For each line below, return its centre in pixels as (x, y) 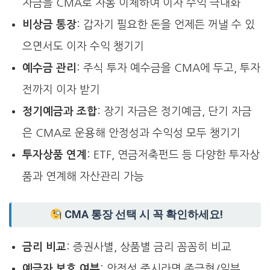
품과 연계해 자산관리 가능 (83, 177)
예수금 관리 (49, 68)
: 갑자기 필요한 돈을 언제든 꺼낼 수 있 (165, 25)
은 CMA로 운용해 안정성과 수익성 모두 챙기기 (131, 133)
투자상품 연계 (54, 155)
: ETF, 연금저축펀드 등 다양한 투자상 (173, 155)
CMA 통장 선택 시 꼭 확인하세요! (143, 215)
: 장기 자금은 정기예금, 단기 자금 (174, 112)
